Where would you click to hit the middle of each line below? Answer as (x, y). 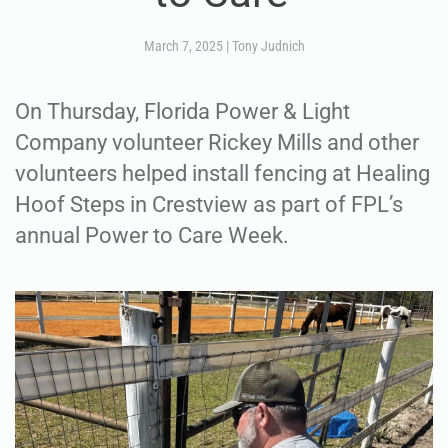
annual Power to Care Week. (152, 235)
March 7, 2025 (183, 45)
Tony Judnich (268, 45)
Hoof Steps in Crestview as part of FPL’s (209, 204)
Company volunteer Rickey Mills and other (217, 142)
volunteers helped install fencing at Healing (222, 173)
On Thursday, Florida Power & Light (182, 111)
